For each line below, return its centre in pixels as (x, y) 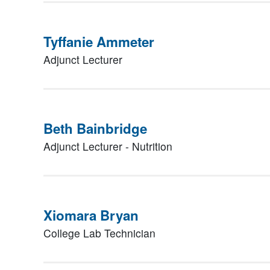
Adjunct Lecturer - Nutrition (108, 146)
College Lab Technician (99, 233)
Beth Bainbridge (95, 128)
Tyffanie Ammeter (99, 42)
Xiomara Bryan (91, 215)
